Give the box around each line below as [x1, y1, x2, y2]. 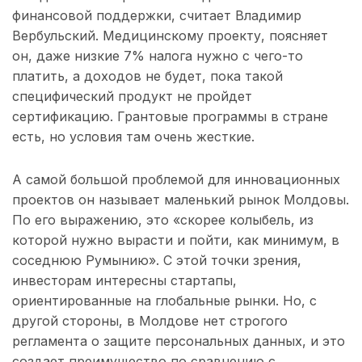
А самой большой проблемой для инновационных [12, 171, 340, 188]
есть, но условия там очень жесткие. [12, 128, 255, 145]
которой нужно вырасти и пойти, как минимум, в [12, 232, 339, 249]
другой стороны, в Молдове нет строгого [12, 313, 288, 330]
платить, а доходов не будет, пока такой [12, 68, 283, 85]
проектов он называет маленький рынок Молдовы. [12, 192, 349, 208]
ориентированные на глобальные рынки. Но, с [12, 293, 317, 309]
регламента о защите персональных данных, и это [12, 333, 345, 350]
